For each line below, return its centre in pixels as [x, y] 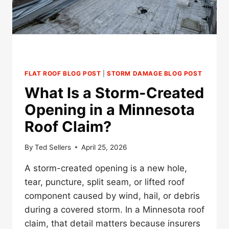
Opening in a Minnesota [110, 110]
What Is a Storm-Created [114, 93]
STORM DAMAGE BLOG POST [155, 74]
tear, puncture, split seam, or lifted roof [105, 182]
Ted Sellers [53, 147]
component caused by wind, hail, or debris [112, 196]
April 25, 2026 [104, 147]
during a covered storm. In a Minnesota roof [114, 209]
